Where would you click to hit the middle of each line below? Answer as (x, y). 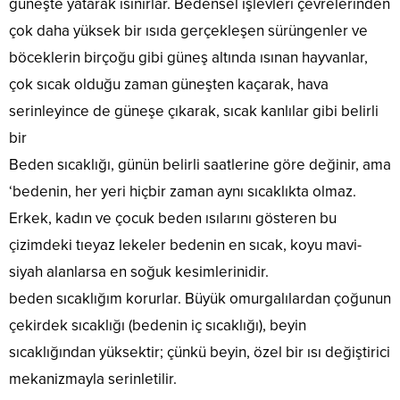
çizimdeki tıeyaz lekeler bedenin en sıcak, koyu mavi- (185, 246)
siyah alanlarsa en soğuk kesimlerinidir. (139, 272)
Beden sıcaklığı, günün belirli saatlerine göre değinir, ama (200, 165)
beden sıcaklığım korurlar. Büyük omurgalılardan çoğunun (200, 299)
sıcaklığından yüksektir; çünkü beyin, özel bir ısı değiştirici (200, 353)
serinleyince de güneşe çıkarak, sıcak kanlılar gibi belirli (194, 112)
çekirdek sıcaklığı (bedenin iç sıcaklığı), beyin (158, 326)
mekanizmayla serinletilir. (93, 379)
